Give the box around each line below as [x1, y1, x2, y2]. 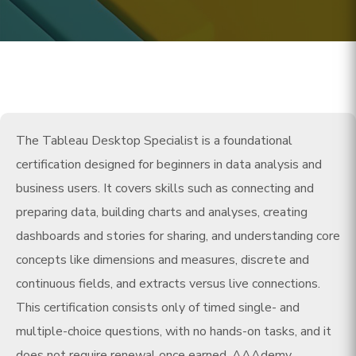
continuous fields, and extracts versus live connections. [16, 275, 320, 292]
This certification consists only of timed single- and [16, 299, 300, 316]
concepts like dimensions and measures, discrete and [16, 251, 309, 269]
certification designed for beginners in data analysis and [16, 156, 322, 173]
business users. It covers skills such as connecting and [16, 180, 314, 197]
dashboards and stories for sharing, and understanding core [16, 227, 340, 245]
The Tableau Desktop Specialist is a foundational [16, 132, 292, 149]
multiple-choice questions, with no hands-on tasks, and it [16, 323, 331, 340]
